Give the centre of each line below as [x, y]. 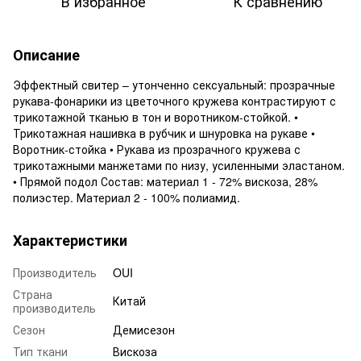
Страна [33, 294]
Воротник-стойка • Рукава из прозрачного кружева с [157, 149]
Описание [46, 54]
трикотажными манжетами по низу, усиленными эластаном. [179, 165]
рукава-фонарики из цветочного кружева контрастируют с [174, 100]
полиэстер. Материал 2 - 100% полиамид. [127, 197]
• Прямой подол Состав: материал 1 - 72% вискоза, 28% [165, 181]
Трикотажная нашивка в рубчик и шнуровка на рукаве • [164, 133]
